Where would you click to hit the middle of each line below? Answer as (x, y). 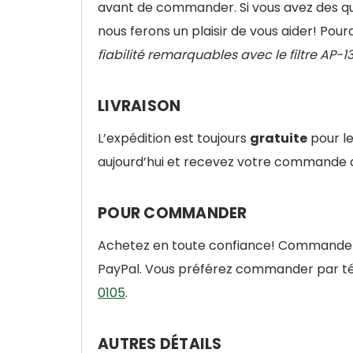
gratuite (279, 138)
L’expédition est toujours (174, 138)
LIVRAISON (139, 106)
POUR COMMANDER (173, 213)
